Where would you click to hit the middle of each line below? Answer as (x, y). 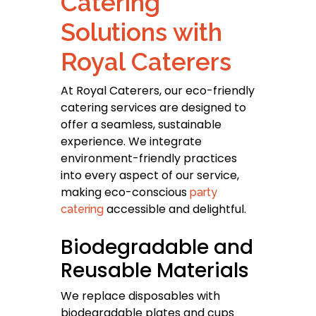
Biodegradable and (157, 248)
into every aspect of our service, (150, 176)
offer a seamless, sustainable (141, 125)
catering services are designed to (153, 108)
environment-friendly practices (149, 159)
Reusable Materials (155, 271)
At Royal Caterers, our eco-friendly (158, 91)
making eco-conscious (125, 193)
